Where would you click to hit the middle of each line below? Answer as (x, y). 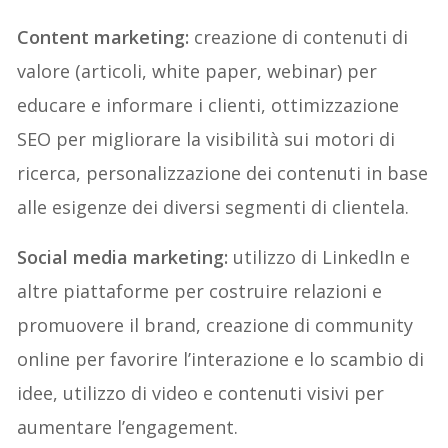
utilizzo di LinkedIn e (322, 257)
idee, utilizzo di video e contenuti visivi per (201, 393)
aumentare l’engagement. (128, 427)
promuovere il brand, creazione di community (215, 325)
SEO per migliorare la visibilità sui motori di (206, 139)
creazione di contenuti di (301, 37)
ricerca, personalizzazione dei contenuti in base (223, 173)
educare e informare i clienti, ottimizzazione (208, 105)
